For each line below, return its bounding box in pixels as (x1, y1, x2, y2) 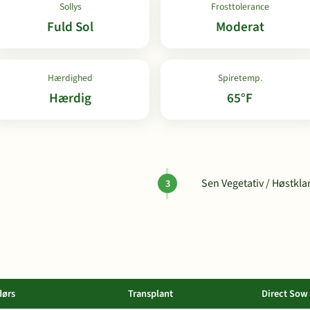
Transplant (128, 286, 173, 301)
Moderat (215, 17, 264, 37)
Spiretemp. (217, 71, 262, 84)
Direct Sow (262, 286, 308, 301)
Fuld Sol (47, 17, 93, 37)
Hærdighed (48, 71, 93, 84)
